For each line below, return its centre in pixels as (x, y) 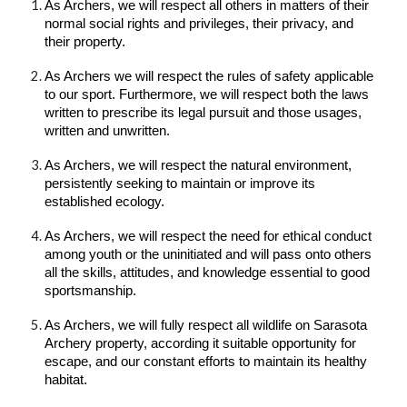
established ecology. (105, 202)
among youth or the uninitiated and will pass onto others (208, 254)
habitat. (66, 380)
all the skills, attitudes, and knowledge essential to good (208, 273)
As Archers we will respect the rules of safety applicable (209, 76)
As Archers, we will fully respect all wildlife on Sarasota (206, 325)
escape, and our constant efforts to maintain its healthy (206, 362)
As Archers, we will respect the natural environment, (199, 165)
